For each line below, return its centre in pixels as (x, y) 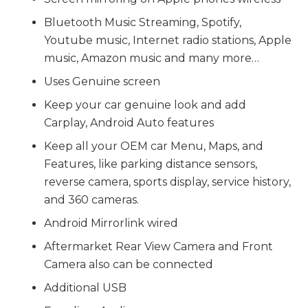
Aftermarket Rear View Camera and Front (158, 247)
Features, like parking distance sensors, (151, 164)
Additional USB (85, 288)
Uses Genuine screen (102, 82)
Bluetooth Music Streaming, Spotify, (143, 23)
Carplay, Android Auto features (129, 123)
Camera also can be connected (129, 265)
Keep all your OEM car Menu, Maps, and (154, 146)
